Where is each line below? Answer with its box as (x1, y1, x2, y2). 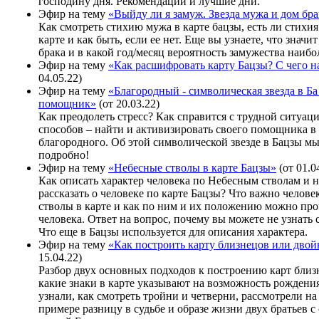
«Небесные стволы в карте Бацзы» (108, 161, 276, 174)
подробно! (38, 148, 89, 161)
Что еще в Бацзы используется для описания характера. (38, 225, 308, 238)
